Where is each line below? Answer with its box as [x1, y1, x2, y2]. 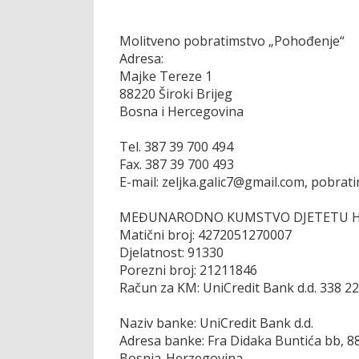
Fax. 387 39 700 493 [119, 155, 234, 173]
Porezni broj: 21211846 [119, 260, 257, 279]
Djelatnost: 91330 [119, 243, 224, 261]
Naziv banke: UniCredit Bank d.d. [119, 313, 313, 332]
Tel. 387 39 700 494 [119, 137, 233, 155]
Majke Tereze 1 [119, 67, 212, 85]
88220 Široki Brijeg [119, 84, 232, 103]
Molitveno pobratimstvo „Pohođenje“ [119, 31, 345, 50]
